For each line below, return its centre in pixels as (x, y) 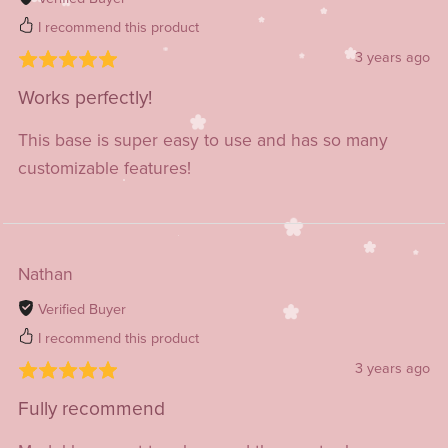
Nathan (45, 274)
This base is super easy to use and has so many (202, 140)
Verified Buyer (79, 309)
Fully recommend (91, 408)
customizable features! (104, 168)
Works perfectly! (84, 97)
